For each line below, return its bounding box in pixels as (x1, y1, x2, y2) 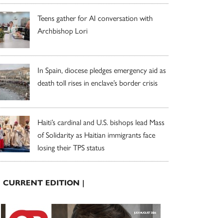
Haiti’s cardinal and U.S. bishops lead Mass (37, 116, 164, 127)
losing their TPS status (37, 141, 105, 153)
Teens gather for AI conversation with (37, 12, 153, 23)
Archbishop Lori (37, 24, 88, 36)
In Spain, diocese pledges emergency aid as (37, 64, 166, 75)
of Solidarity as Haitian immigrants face (37, 128, 155, 140)
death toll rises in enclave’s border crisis (37, 76, 158, 88)
